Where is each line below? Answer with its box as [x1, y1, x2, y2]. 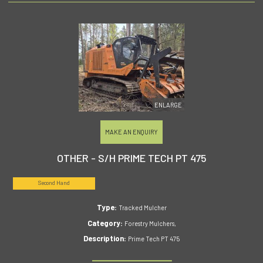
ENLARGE [154, 100, 183, 109]
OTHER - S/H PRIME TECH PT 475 [56, 151, 207, 165]
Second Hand [38, 180, 70, 187]
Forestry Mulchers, [124, 219, 176, 227]
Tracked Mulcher [118, 204, 167, 212]
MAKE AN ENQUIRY [105, 127, 158, 136]
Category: [87, 218, 124, 228]
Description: [83, 233, 128, 243]
